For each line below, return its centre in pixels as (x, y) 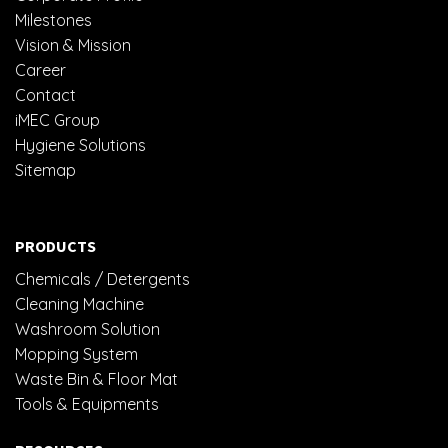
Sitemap (45, 170)
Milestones (53, 20)
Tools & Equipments (87, 404)
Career (40, 70)
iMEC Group (57, 120)
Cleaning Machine (79, 304)
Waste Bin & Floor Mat (96, 379)
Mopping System (76, 354)
